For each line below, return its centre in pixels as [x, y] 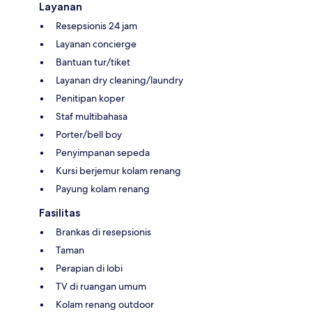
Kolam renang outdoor [105, 304]
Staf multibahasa [92, 116]
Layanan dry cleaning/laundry [119, 80]
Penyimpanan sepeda [103, 152]
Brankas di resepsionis [103, 232]
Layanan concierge [96, 44]
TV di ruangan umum [101, 286]
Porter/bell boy [89, 134]
